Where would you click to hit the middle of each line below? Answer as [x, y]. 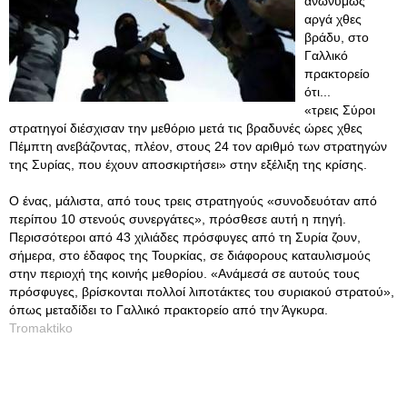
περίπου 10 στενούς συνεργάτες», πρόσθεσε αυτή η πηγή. [178, 219]
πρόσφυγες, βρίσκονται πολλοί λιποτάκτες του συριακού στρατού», [202, 292]
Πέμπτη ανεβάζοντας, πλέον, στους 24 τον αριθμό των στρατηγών [198, 146]
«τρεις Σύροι [340, 110]
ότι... [318, 92]
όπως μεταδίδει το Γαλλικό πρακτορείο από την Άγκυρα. [169, 310]
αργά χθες [333, 19]
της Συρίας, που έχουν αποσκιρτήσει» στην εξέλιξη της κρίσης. [188, 164]
